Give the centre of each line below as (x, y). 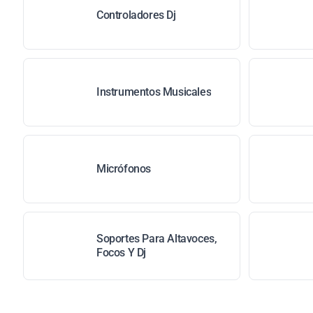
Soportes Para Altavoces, (157, 239)
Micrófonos (124, 169)
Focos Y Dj (121, 253)
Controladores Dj (136, 15)
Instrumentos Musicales (154, 92)
